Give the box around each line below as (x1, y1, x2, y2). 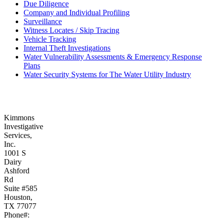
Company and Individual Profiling (24, 8, 130, 17)
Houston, (4, 193, 32, 202)
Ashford (4, 166, 29, 175)
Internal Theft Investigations (24, 44, 110, 53)
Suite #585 (4, 184, 37, 193)
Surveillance (24, 17, 62, 26)
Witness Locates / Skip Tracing (24, 26, 119, 35)
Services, (4, 131, 32, 140)
